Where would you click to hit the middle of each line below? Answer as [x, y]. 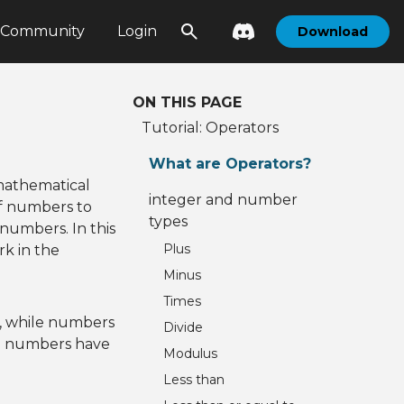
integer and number [224, 200]
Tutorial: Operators [211, 128]
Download [333, 32]
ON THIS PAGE [188, 102]
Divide [184, 327]
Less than [194, 380]
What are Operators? [230, 164]
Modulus [191, 353]
